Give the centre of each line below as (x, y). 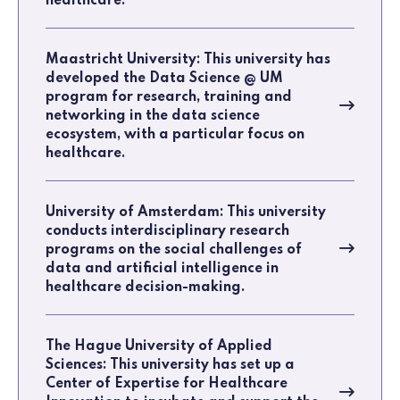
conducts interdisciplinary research (167, 232)
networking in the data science (153, 117)
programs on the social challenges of (174, 250)
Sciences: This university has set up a (170, 366)
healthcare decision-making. (146, 288)
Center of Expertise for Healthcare (167, 384)
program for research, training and (169, 98)
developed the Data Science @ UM (164, 79)
